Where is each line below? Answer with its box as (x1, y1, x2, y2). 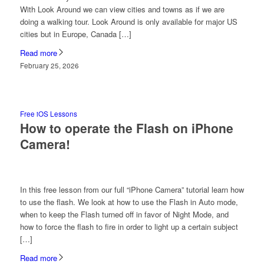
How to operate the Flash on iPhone (19, 118, 233, 137)
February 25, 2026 (19, 60, 79, 70)
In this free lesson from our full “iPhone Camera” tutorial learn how (19, 183, 244, 195)
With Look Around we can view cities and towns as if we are (19, 3, 225, 15)
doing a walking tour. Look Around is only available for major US (19, 15, 237, 27)
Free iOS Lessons (19, 108, 77, 118)
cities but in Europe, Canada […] (19, 28, 131, 39)
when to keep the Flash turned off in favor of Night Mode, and (19, 208, 229, 220)
